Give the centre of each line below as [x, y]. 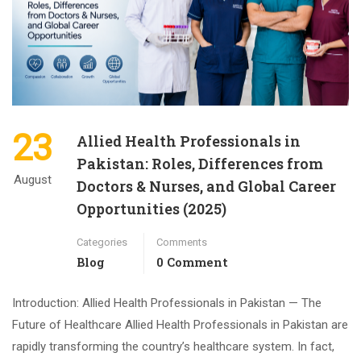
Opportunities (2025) [151, 208]
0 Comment [192, 261]
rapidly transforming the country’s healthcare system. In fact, [173, 346]
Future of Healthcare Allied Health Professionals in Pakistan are [180, 324]
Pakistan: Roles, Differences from [200, 163]
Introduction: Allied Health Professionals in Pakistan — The [167, 303]
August [32, 179]
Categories [102, 242]
